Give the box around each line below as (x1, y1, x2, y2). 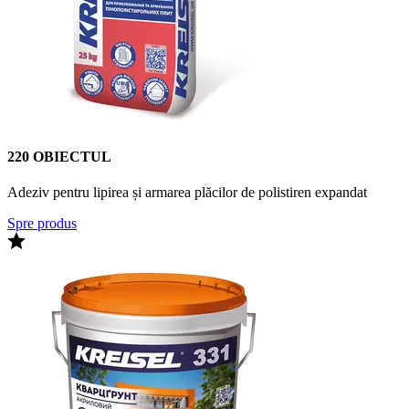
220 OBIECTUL (7, 149, 111, 165)
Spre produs (7, 215, 77, 232)
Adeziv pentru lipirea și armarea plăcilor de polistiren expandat (7, 184, 367, 201)
